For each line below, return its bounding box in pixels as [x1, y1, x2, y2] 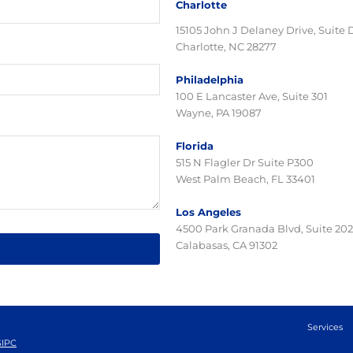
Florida [175, 139, 214, 153]
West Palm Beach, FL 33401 [175, 173, 315, 186]
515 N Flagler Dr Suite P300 [175, 156, 314, 169]
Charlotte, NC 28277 [175, 40, 277, 54]
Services [307, 321, 343, 333]
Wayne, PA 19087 [175, 106, 262, 120]
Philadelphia [175, 73, 243, 87]
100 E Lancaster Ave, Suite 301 [175, 90, 328, 103]
